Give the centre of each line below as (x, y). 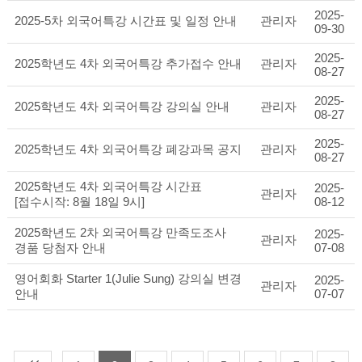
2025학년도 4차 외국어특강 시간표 (108, 186)
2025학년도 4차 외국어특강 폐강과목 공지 (128, 149)
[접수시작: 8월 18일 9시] (79, 202)
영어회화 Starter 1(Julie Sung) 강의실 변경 (128, 278)
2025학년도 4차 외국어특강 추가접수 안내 (128, 63)
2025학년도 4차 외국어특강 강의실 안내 (122, 106)
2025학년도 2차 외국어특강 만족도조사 (120, 232)
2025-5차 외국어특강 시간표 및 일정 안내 (125, 21)
